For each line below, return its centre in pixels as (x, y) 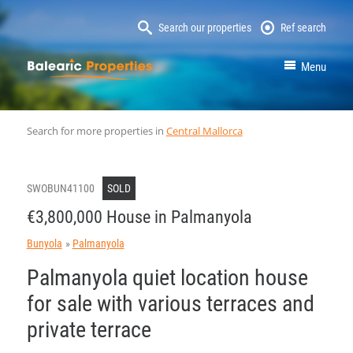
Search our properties (204, 28)
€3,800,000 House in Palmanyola (139, 217)
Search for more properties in (96, 130)
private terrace (89, 329)
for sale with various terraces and (170, 303)
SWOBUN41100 (60, 188)
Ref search (304, 28)
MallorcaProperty (204, 67)
